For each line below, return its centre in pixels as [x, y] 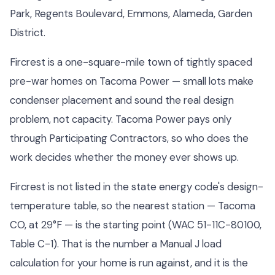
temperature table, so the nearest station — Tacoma [133, 205]
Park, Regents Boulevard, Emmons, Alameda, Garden [131, 14]
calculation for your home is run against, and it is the [129, 262]
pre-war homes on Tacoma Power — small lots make [132, 81]
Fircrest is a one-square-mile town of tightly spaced [131, 62]
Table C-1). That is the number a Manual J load [116, 243]
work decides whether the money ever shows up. [124, 157]
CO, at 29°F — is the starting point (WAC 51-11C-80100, [136, 224]
